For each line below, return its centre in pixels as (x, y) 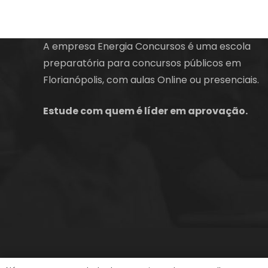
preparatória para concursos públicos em (142, 63)
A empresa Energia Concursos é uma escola (147, 46)
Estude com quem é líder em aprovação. (145, 111)
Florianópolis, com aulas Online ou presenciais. (151, 80)
